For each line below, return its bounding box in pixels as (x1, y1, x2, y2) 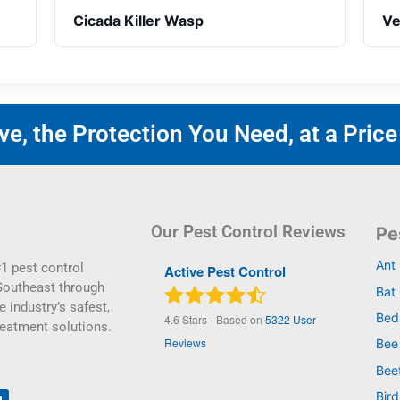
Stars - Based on (179, 312, 265, 328)
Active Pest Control (163, 262, 286, 282)
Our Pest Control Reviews (150, 221, 346, 243)
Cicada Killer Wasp (72, 12, 204, 30)
